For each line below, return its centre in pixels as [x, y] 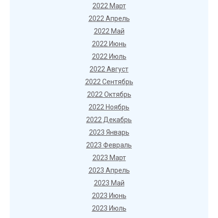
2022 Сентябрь [109, 82]
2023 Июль [109, 208]
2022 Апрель [109, 18]
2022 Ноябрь [109, 107]
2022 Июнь [109, 44]
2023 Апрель [109, 170]
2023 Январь [109, 132]
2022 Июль [109, 56]
